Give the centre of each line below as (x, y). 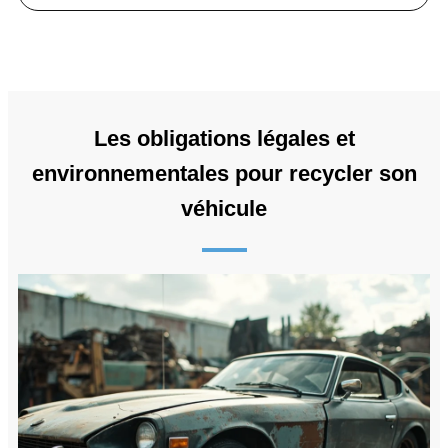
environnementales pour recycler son (224, 173)
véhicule (224, 208)
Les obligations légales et (224, 138)
